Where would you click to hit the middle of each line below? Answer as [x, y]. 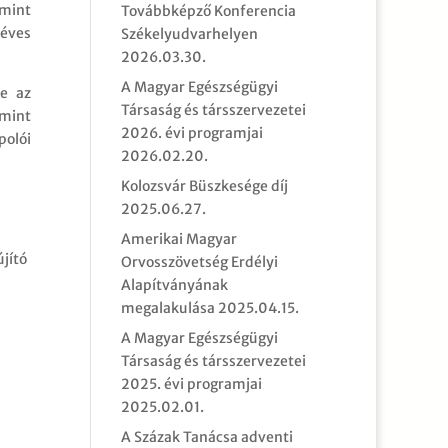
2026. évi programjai [191, 133]
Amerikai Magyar [178, 239]
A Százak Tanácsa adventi [206, 437]
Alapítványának [174, 285]
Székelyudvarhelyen [189, 34]
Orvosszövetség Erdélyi [199, 262]
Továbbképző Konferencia [208, 11]
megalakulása [167, 308]
